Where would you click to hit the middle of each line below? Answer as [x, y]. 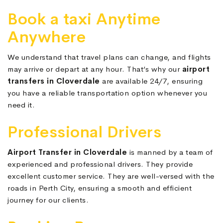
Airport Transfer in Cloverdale [68, 152]
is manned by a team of [171, 152]
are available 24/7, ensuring [151, 81]
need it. [21, 105]
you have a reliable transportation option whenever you [107, 93]
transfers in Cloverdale [54, 81]
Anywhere [47, 37]
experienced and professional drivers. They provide [100, 164]
